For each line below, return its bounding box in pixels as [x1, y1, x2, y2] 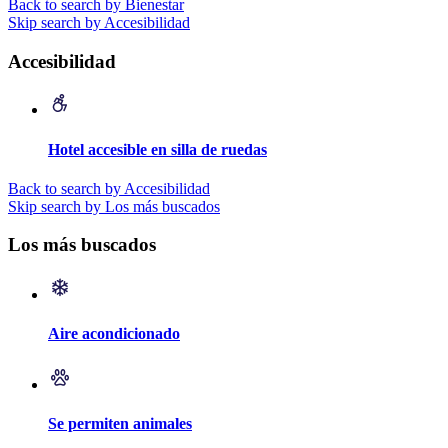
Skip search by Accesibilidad [8, 13, 190, 31]
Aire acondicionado [48, 325, 180, 343]
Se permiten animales [48, 415, 192, 432]
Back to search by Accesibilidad [8, 179, 210, 197]
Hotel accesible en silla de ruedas [48, 140, 267, 158]
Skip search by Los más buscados [8, 197, 220, 215]
